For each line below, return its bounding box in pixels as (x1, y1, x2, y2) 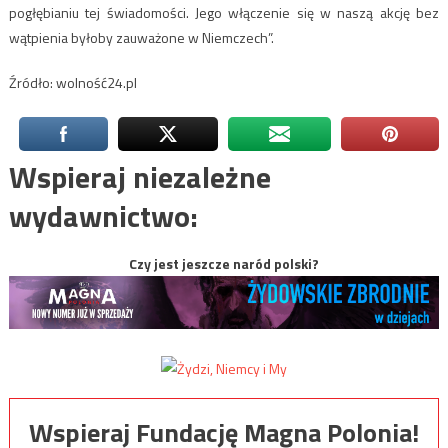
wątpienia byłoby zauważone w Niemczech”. (8, 27, 274, 49)
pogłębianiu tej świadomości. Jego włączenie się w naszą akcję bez (8, 2, 440, 24)
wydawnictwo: (8, 193, 198, 240)
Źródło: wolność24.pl (8, 72, 137, 94)
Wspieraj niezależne (8, 154, 271, 201)
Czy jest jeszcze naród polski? (129, 253, 319, 275)
